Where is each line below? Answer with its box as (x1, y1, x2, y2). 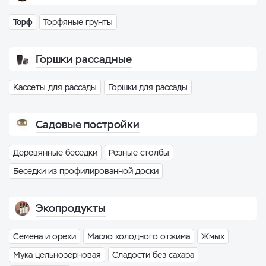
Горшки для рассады (108, 82, 188, 93)
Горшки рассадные (36, 52, 132, 66)
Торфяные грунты (43, 17, 113, 27)
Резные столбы (109, 147, 169, 158)
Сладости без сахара (112, 249, 194, 260)
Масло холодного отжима (87, 231, 190, 242)
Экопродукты (36, 201, 106, 215)
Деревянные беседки (13, 147, 97, 158)
